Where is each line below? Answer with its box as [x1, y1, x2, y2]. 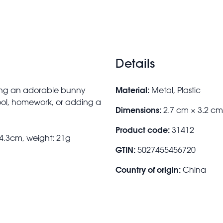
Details [115, 55, 155, 71]
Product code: [115, 124, 170, 135]
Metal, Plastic [151, 85, 201, 95]
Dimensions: [115, 104, 161, 115]
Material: [115, 84, 149, 95]
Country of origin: [115, 164, 181, 175]
